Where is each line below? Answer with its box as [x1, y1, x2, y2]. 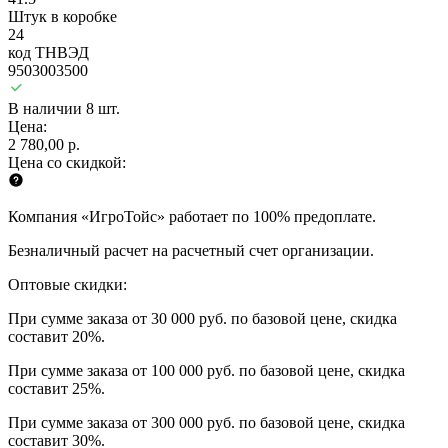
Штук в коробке [8, 7, 117, 25]
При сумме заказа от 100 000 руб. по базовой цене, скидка [8, 361, 405, 379]
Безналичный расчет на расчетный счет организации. [8, 241, 374, 259]
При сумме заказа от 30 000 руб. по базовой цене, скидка [8, 309, 397, 327]
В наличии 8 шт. [8, 99, 120, 117]
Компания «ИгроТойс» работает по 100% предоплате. [8, 207, 376, 225]
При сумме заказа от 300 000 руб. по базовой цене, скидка [8, 413, 405, 431]
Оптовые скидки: [8, 275, 127, 293]
